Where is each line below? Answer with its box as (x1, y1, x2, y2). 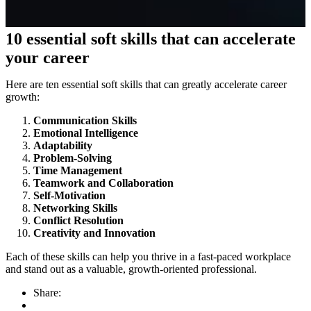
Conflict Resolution (33, 215, 124, 226)
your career (6, 49, 90, 67)
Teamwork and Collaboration (33, 177, 174, 189)
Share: (33, 287, 61, 299)
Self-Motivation (33, 190, 106, 201)
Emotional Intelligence (33, 127, 138, 139)
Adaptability (33, 140, 92, 151)
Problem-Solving (33, 152, 112, 164)
